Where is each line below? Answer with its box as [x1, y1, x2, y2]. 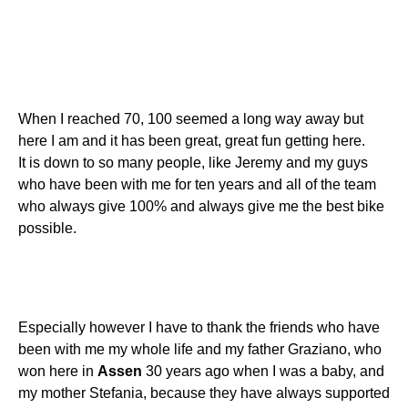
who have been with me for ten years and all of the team [18, 176, 376, 192]
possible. [18, 219, 76, 236]
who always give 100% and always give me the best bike [18, 198, 384, 214]
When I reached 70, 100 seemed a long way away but [18, 110, 363, 127]
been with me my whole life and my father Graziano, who [18, 341, 382, 357]
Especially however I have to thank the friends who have [18, 319, 380, 335]
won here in [18, 362, 97, 379]
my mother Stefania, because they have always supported [18, 384, 390, 401]
